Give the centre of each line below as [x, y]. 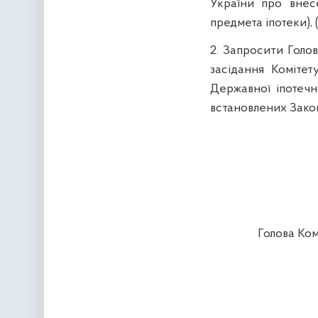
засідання [237, 70]
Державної [240, 89]
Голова [278, 234]
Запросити [253, 51]
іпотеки [286, 23]
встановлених [248, 109]
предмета [237, 23]
